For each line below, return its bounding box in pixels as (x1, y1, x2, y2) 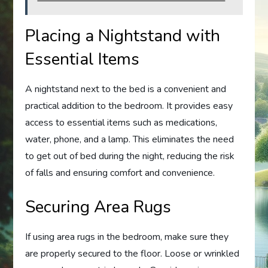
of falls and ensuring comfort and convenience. (25, 166, 215, 179)
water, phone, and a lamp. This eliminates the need (25, 132, 234, 146)
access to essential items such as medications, (25, 115, 218, 129)
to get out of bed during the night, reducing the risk (25, 149, 235, 163)
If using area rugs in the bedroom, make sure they (25, 230, 229, 243)
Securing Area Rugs (25, 195, 172, 218)
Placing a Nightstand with (25, 24, 221, 47)
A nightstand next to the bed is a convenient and (25, 82, 227, 96)
